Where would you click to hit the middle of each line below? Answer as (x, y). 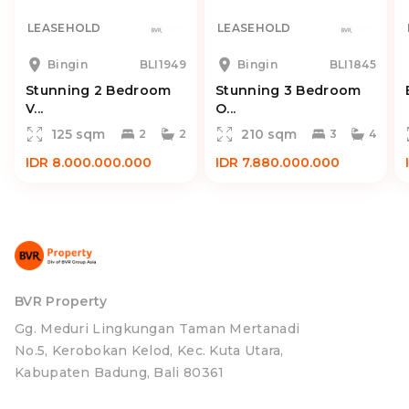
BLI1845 (352, 64)
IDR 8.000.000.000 (89, 163)
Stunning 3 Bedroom (288, 90)
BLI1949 (163, 64)
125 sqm (78, 134)
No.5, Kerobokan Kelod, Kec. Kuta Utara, (149, 351)
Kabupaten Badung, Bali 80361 (120, 373)
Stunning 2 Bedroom (99, 90)
